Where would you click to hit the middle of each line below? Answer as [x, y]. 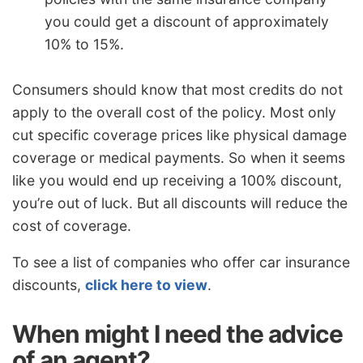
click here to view [146, 285]
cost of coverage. [72, 225]
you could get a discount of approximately [187, 22]
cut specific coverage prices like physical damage [179, 135]
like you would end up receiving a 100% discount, [177, 180]
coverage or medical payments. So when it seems [179, 157]
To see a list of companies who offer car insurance [181, 263]
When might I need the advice [177, 334]
